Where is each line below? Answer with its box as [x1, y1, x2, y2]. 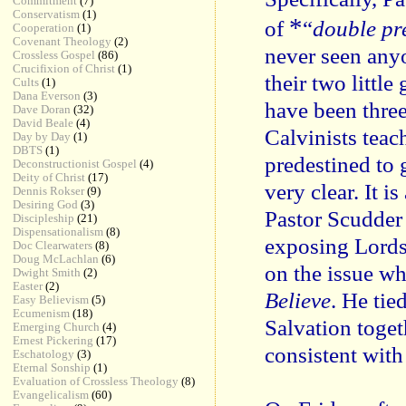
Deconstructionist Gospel [13, 157, 138, 170]
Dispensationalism [13, 225, 104, 238]
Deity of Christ [13, 170, 86, 184]
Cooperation [13, 21, 75, 34]
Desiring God [13, 198, 79, 211]
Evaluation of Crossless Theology [13, 374, 179, 388]
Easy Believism [13, 293, 90, 306]
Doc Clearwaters [13, 238, 93, 252]
